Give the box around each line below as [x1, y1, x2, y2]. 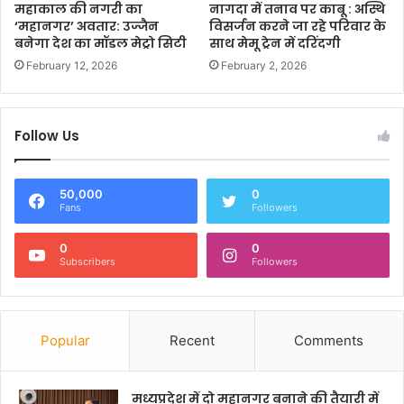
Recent [169, 331, 215, 349]
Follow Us [14, 125, 79, 145]
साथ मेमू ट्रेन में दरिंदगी [209, 33, 341, 52]
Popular [40, 331, 90, 349]
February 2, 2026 [221, 58, 307, 72]
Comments [294, 331, 364, 349]
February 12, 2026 [26, 58, 117, 72]
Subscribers [60, 254, 115, 268]
